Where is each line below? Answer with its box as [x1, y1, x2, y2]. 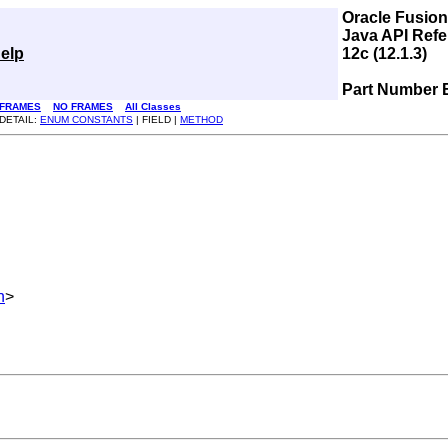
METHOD [180, 114, 223, 125]
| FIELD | [133, 114, 180, 125]
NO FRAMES [53, 101, 113, 112]
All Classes [125, 101, 181, 112]
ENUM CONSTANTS [40, 114, 133, 125]
